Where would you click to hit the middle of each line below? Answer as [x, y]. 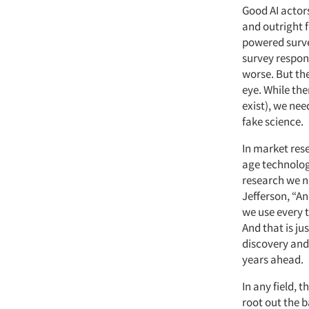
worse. [258, 74]
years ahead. [274, 259]
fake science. [273, 121]
